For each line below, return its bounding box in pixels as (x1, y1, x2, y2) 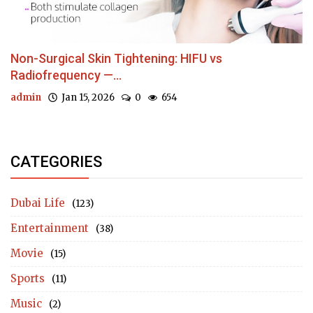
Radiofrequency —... (10, 67, 122, 82)
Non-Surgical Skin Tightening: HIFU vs (10, 50, 222, 66)
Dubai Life (10, 196, 65, 210)
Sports (10, 271, 45, 285)
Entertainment (10, 221, 89, 235)
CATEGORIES (10, 152, 102, 170)
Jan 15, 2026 (57, 91, 115, 103)
